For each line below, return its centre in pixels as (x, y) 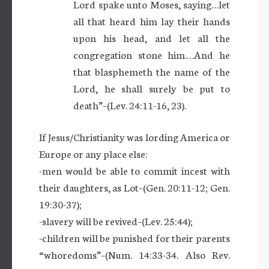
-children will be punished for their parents (134, 237)
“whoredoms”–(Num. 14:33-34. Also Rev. (134, 254)
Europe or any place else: (93, 153)
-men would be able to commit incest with (134, 170)
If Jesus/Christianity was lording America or (134, 136)
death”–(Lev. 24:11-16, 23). (130, 104)
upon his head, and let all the (152, 37)
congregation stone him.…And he (152, 54)
